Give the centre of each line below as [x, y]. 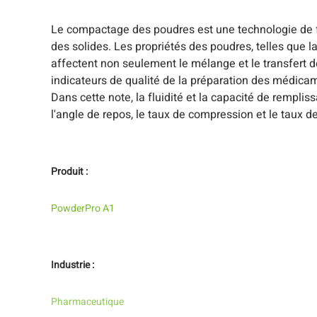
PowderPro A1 [83, 208]
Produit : [69, 172]
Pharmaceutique [87, 302]
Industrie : [73, 265]
